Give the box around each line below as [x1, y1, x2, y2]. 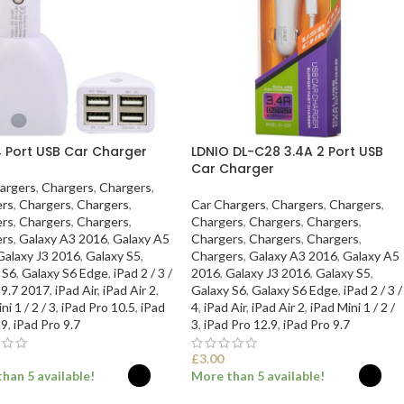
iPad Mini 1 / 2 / [310, 298, 396, 315]
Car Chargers [191, 196, 267, 212]
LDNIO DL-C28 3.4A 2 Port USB [191, 142, 384, 161]
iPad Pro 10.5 [60, 298, 135, 315]
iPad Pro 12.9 [204, 316, 279, 332]
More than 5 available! [191, 367, 326, 383]
